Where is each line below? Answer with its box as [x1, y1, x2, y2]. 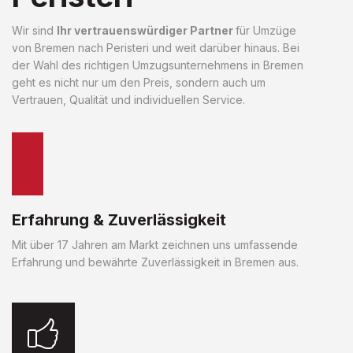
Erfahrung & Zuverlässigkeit [12, 210, 226, 229]
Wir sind [12, 23, 57, 37]
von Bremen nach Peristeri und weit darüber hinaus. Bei [12, 40, 299, 54]
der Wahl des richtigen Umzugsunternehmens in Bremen [12, 58, 303, 72]
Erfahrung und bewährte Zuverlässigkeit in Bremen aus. [12, 255, 299, 269]
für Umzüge [236, 23, 296, 37]
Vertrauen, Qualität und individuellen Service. [12, 92, 245, 106]
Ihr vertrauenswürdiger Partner [57, 23, 236, 37]
